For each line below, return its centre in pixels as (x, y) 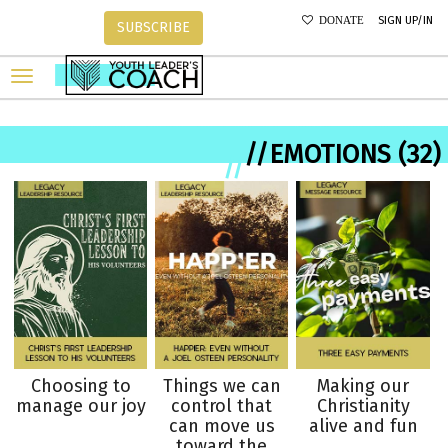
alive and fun (363, 425)
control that (222, 405)
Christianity (363, 405)
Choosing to (80, 385)
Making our (363, 385)
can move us (221, 425)
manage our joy (80, 405)
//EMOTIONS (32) (342, 154)
